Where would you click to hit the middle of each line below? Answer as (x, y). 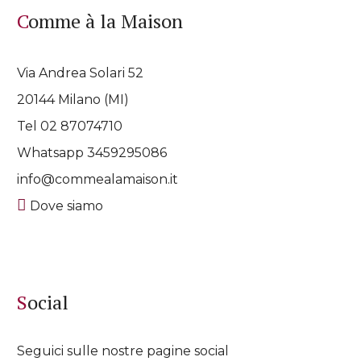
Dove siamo (65, 205)
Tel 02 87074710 (70, 126)
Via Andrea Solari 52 (81, 73)
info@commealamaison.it (98, 179)
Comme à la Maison (106, 21)
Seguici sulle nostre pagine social (123, 351)
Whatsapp (52, 152)
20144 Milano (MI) (73, 99)
